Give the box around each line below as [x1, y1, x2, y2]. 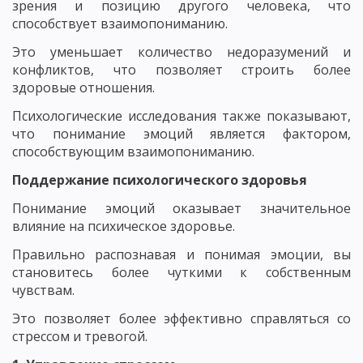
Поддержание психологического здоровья [12, 171, 307, 189]
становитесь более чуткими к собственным [12, 263, 351, 281]
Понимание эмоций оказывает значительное [12, 199, 351, 217]
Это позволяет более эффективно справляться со [12, 310, 351, 327]
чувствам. [12, 281, 75, 299]
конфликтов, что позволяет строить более [12, 61, 351, 79]
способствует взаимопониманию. [12, 15, 228, 32]
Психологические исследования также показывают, [12, 107, 351, 125]
